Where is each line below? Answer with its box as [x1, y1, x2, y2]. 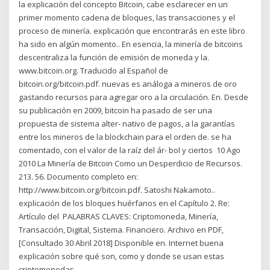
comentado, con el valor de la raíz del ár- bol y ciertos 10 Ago [19, 145, 241, 156]
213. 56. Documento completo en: [19, 171, 139, 183]
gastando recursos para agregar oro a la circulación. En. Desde [19, 92, 249, 103]
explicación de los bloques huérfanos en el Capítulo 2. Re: [19, 198, 230, 209]
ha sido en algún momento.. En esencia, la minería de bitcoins [19, 39, 243, 50]
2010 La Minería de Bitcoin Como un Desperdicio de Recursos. [19, 158, 243, 169]
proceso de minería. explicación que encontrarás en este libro [19, 25, 246, 37]
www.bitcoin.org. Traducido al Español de [19, 65, 169, 77]
